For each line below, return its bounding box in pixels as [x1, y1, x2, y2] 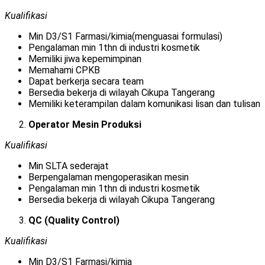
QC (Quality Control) [28, 215, 119, 227]
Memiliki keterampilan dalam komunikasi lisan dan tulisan [28, 98, 260, 110]
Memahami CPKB [28, 64, 100, 76]
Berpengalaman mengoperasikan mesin [28, 172, 189, 183]
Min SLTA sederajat [28, 160, 109, 172]
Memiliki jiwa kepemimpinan [28, 53, 141, 65]
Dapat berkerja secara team [28, 76, 144, 88]
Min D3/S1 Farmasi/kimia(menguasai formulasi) [28, 31, 222, 43]
